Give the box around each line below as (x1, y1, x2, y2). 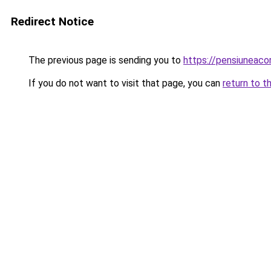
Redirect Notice (11, 15, 94, 28)
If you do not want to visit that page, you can (26, 77, 223, 89)
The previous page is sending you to (26, 54, 183, 66)
